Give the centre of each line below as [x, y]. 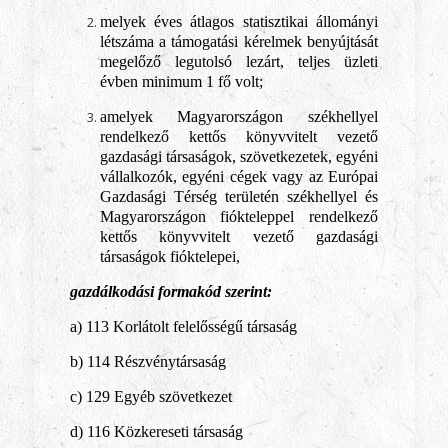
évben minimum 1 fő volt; [181, 81]
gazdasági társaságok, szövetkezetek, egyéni [239, 156]
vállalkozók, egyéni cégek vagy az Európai [239, 176]
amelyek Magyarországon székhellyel [239, 116]
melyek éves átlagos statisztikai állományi [239, 21]
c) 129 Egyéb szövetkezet [150, 396]
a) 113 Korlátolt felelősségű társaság [183, 326]
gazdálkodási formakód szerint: [170, 291]
